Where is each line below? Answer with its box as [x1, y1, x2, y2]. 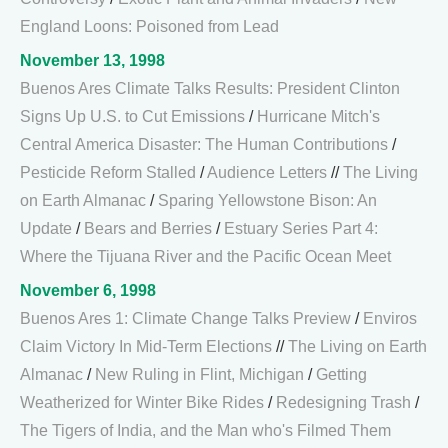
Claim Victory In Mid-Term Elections [20, 338, 272, 355]
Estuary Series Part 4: [224, 220, 378, 237]
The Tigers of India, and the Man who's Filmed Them [20, 422, 391, 439]
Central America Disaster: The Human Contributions [20, 136, 388, 153]
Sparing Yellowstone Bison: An [158, 192, 377, 209]
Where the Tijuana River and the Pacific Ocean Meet [20, 248, 391, 265]
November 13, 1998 [20, 52, 165, 69]
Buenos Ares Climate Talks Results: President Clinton [20, 80, 400, 97]
